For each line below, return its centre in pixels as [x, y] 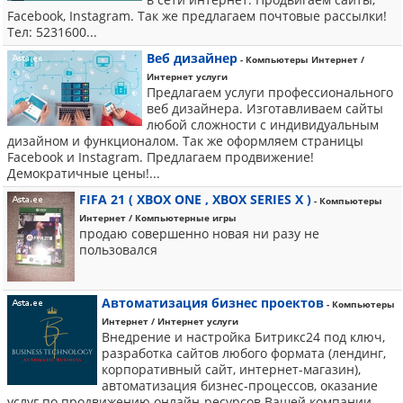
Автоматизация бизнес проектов [213, 303]
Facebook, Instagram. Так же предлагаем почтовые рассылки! [197, 16]
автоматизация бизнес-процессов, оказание [240, 385]
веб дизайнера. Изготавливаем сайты [265, 108]
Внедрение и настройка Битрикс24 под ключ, [243, 337]
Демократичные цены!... [84, 173]
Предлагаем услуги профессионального [270, 92]
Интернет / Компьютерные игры [158, 218]
